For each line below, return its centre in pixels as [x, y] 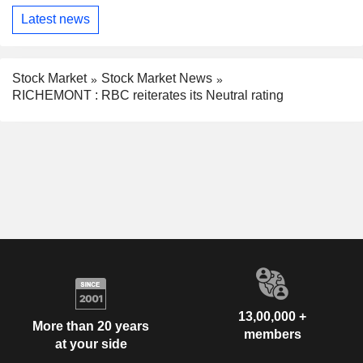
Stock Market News [157, 78]
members [272, 334]
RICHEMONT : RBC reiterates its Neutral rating [148, 95]
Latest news [56, 19]
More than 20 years [91, 327]
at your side [91, 344]
